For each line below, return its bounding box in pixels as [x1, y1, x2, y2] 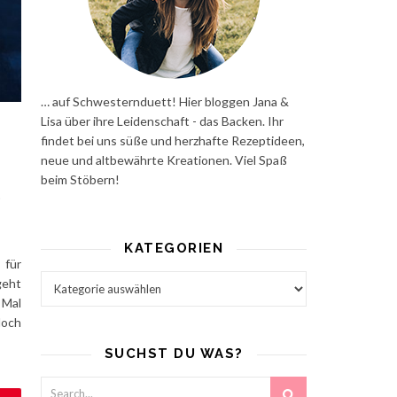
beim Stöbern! [41, 172, 120, 187]
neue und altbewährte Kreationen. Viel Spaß [41, 152, 287, 167]
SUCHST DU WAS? [104, 346, 244, 362]
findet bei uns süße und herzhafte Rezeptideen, [41, 133, 305, 148]
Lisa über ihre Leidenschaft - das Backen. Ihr [41, 113, 284, 128]
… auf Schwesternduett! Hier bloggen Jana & [41, 94, 289, 109]
